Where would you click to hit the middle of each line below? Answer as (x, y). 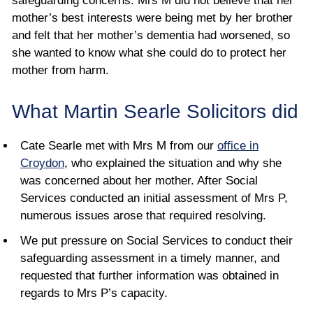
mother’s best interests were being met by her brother (152, 17)
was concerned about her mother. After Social (139, 181)
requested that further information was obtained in (150, 275)
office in (238, 146)
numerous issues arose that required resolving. (143, 216)
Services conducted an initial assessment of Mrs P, (154, 198)
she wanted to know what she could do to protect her (149, 52)
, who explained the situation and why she (173, 163)
